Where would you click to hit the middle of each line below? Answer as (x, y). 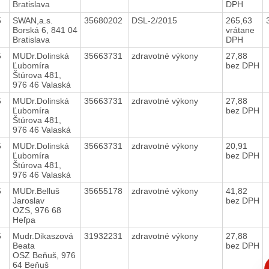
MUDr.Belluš (36, 191)
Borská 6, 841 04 (45, 30)
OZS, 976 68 (37, 210)
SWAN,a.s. (32, 20)
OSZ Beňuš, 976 (44, 255)
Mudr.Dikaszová (43, 236)
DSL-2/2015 (155, 20)
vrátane (240, 30)
